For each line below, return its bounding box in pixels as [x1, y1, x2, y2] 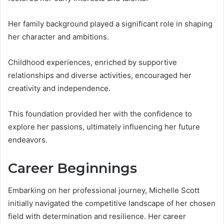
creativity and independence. [8, 83, 110, 93]
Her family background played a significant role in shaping [8, 18, 212, 28]
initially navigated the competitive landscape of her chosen [8, 198, 215, 208]
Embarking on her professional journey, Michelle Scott [8, 185, 199, 195]
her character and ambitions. [8, 31, 109, 41]
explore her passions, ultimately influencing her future [8, 121, 200, 131]
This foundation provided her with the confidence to [8, 108, 192, 118]
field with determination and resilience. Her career [8, 211, 186, 221]
